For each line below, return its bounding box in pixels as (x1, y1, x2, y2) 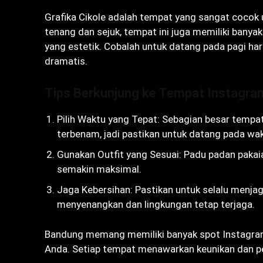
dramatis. (45, 55, 87, 67)
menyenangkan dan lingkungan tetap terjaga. (57, 198, 255, 210)
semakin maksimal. (57, 163, 141, 175)
